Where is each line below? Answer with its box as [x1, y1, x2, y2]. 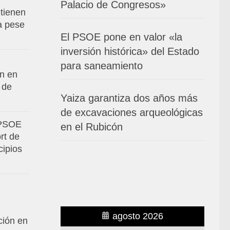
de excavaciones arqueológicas [61, 106, 203, 118]
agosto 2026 [112, 210, 163, 221]
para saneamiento [61, 60, 143, 71]
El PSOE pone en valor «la [61, 31, 182, 43]
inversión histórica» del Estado [61, 45, 199, 57]
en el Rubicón [61, 121, 123, 132]
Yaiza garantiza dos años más [61, 92, 198, 104]
